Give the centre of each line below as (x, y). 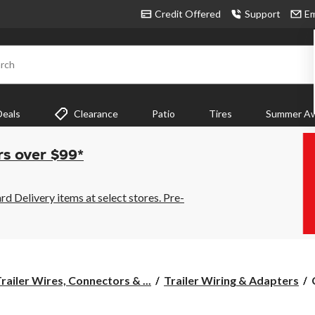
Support (263, 14)
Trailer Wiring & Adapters (231, 281)
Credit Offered (188, 14)
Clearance (96, 114)
